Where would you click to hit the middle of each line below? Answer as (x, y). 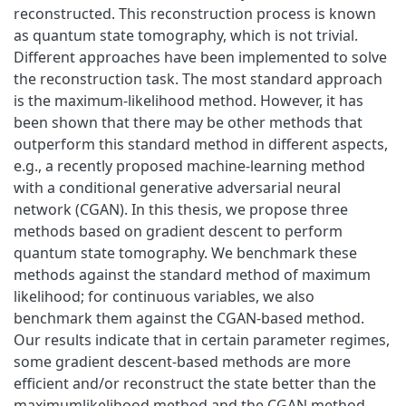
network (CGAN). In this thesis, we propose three (181, 209)
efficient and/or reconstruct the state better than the (195, 383)
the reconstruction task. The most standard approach (198, 78)
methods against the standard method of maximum (192, 274)
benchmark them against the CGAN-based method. (189, 318)
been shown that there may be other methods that (188, 122)
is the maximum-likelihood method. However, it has (188, 100)
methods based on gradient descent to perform (178, 231)
